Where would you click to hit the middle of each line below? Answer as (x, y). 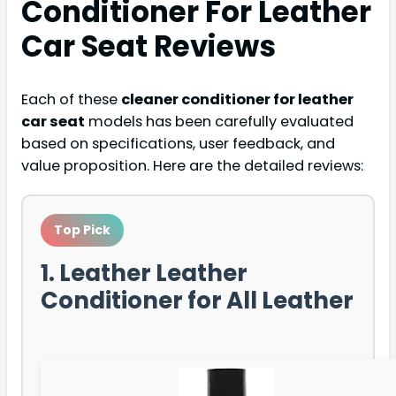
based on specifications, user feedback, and (178, 143)
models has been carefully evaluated (219, 121)
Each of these (71, 99)
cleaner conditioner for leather (237, 99)
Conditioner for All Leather (197, 300)
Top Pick (82, 229)
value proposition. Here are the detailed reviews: (192, 165)
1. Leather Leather (144, 273)
